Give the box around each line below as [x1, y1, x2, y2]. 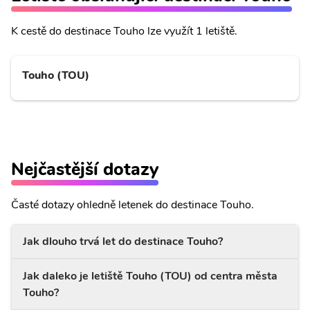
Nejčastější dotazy [11, 157, 158, 181]
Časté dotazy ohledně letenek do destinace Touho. [11, 197, 254, 212]
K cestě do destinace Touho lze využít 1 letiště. [11, 24, 237, 39]
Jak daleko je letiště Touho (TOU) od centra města [23, 268, 277, 284]
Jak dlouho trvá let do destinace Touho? [23, 234, 223, 249]
